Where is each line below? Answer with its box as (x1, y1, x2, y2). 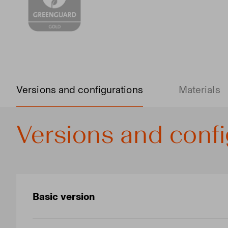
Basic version (33, 190, 95, 203)
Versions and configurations (16, 83, 143, 96)
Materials (178, 83, 220, 96)
